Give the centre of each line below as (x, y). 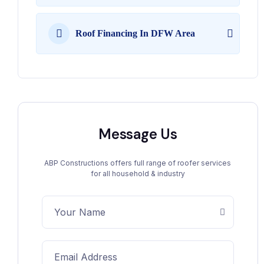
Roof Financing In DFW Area (135, 33)
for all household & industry (138, 174)
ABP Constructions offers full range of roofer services (138, 163)
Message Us (138, 134)
